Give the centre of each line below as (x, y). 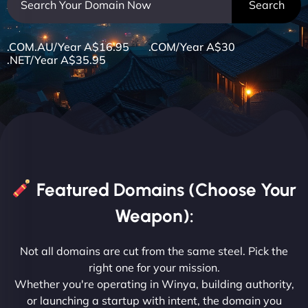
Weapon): (154, 216)
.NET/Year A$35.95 (56, 59)
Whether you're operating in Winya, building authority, (154, 284)
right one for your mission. (154, 267)
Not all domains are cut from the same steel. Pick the (154, 251)
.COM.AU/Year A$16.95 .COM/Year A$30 (129, 46)
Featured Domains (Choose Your (164, 189)
